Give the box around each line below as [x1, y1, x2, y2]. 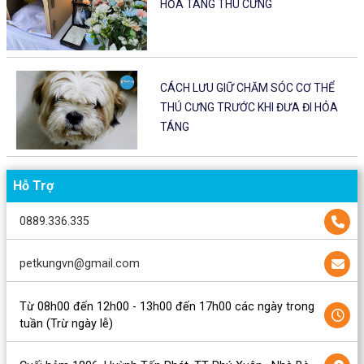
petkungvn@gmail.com [19, 257, 140, 271]
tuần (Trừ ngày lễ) [19, 316, 113, 331]
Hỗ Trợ [13, 178, 54, 194]
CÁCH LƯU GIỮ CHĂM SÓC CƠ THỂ [159, 80, 335, 94]
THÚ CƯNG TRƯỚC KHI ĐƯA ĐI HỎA [159, 100, 338, 114]
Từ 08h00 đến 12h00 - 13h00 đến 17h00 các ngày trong [19, 299, 314, 314]
